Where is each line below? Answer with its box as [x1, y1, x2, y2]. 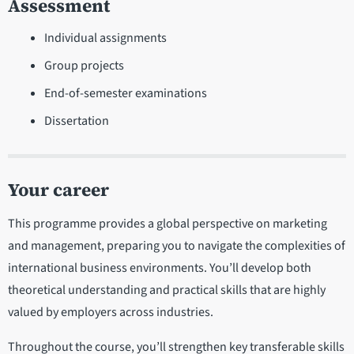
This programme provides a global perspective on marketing [8, 215, 327, 233]
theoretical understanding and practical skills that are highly [8, 281, 326, 299]
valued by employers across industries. [8, 303, 213, 322]
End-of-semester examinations [43, 84, 207, 102]
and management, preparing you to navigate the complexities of [8, 237, 345, 255]
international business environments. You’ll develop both [8, 259, 311, 277]
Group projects [43, 56, 124, 74]
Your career [8, 178, 109, 203]
